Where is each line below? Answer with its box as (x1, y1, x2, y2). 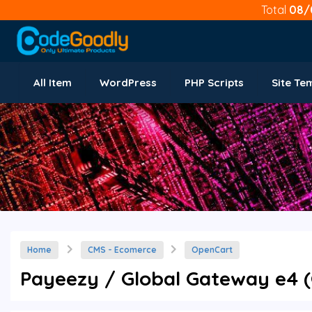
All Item (33, 76, 72, 89)
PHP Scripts (185, 76, 244, 89)
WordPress (100, 76, 157, 89)
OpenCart (191, 244, 233, 256)
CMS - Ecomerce (87, 244, 157, 256)
